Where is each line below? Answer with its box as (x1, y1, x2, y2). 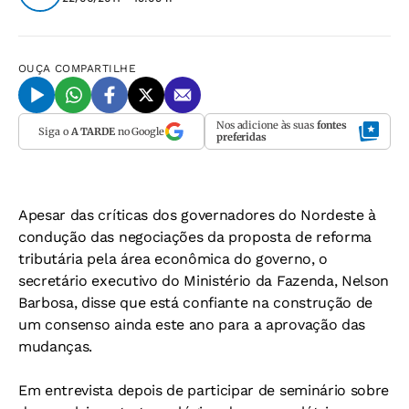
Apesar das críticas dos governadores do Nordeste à (18, 206, 376, 224)
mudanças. (18, 338, 93, 355)
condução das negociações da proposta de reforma (18, 228, 372, 246)
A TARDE (70, 124, 115, 138)
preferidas (216, 131, 267, 143)
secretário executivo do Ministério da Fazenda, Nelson (18, 272, 390, 289)
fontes (316, 119, 348, 131)
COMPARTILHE (55, 62, 137, 75)
